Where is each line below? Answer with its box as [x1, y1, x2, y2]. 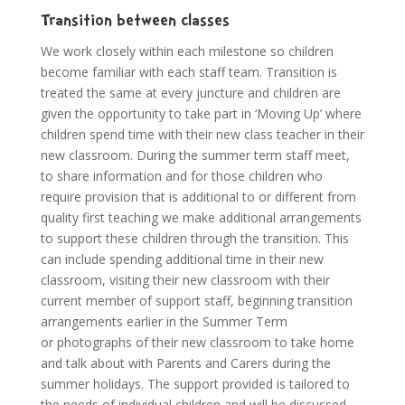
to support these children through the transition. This [40, 230, 349, 248]
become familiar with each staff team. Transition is [40, 63, 337, 81]
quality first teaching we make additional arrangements [40, 209, 362, 227]
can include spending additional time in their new [40, 250, 324, 268]
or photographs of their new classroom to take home [40, 334, 354, 352]
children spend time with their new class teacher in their [40, 126, 364, 144]
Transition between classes [40, 9, 230, 35]
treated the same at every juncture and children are [40, 84, 341, 102]
